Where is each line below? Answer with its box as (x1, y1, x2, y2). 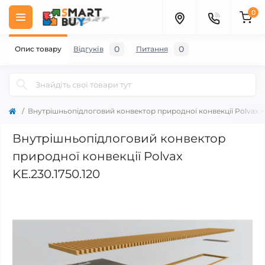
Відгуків (73, 44, 104, 53)
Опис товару (15, 44, 62, 53)
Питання (135, 44, 168, 53)
